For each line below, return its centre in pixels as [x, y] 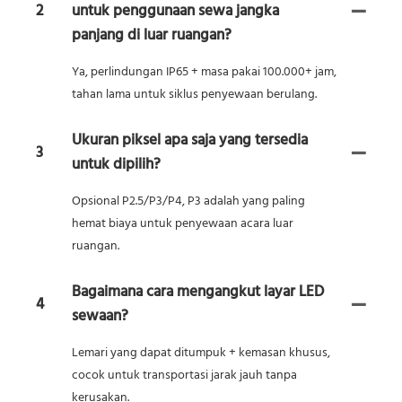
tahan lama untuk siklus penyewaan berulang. [194, 95]
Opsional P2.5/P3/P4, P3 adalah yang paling [188, 202]
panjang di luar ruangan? [152, 36]
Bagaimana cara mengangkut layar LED [198, 293]
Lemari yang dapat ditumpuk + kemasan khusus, [201, 354]
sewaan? [100, 317]
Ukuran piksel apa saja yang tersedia [190, 141]
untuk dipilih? [116, 165]
